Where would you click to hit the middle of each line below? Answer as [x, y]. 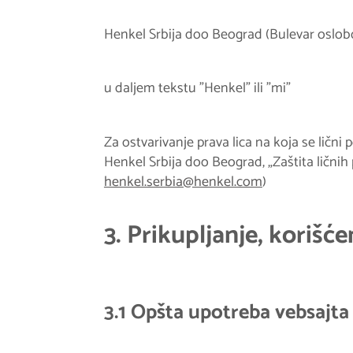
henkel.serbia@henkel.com [183, 182]
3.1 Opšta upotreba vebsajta [226, 312]
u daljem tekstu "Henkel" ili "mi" [197, 89]
